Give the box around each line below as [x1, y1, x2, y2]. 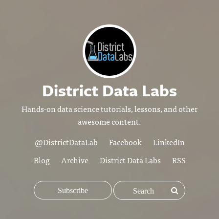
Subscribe [58, 186, 88, 194]
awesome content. [78, 115, 141, 128]
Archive [61, 153, 88, 166]
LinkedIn [153, 135, 185, 148]
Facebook [109, 135, 142, 148]
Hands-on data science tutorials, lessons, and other [22, 102, 197, 115]
